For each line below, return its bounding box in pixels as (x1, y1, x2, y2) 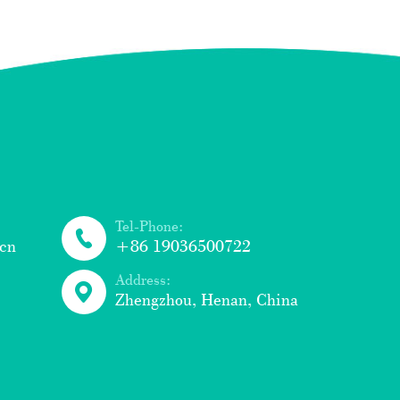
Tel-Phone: (114, 216, 183, 236)
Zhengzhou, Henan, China (114, 288, 298, 311)
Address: (114, 270, 171, 289)
